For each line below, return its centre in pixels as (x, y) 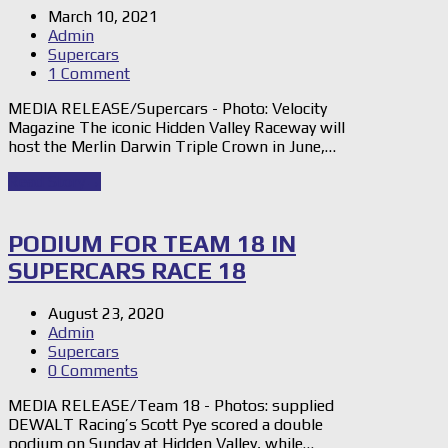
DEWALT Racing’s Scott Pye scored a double (165, 425)
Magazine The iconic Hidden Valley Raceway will (176, 128)
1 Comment (89, 74)
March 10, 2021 (103, 17)
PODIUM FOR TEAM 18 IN (152, 244)
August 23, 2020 (106, 314)
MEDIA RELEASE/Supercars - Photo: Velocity (167, 109)
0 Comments (93, 371)
